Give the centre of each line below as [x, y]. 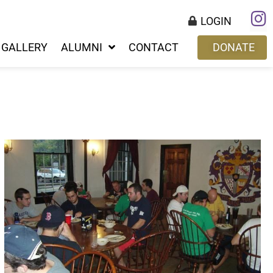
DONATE [234, 47]
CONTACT [154, 47]
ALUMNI [82, 47]
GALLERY [24, 47]
